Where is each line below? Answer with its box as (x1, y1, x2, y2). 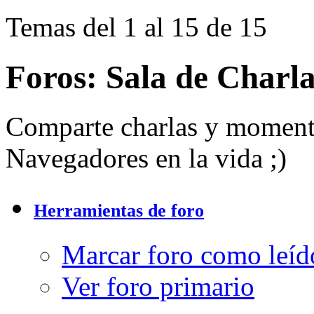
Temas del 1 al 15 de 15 (6, 12, 267, 43)
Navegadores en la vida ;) (6, 143, 287, 174)
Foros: (6, 58, 106, 95)
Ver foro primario (62, 271, 254, 301)
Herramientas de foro (34, 200, 204, 221)
